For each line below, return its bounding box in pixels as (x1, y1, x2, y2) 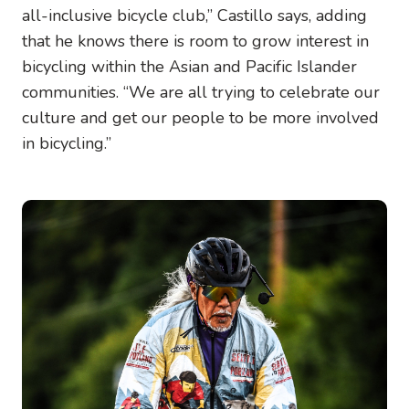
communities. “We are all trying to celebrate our (22, 80, 380, 103)
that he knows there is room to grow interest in (22, 29, 369, 52)
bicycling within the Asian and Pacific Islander (22, 55, 357, 78)
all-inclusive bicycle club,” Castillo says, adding (22, 4, 367, 26)
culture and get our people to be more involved (22, 106, 379, 129)
